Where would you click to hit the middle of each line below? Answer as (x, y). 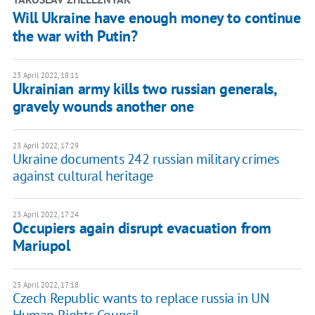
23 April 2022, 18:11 (45, 76)
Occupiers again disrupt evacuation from (142, 228)
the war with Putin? (75, 36)
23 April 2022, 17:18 (45, 285)
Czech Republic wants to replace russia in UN (141, 298)
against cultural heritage (83, 176)
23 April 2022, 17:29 (45, 146)
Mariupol (41, 246)
